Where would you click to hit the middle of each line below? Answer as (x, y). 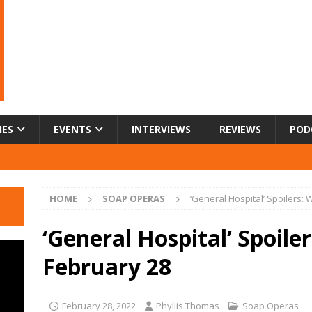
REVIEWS (240, 129)
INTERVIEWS (161, 129)
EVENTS (72, 129)
